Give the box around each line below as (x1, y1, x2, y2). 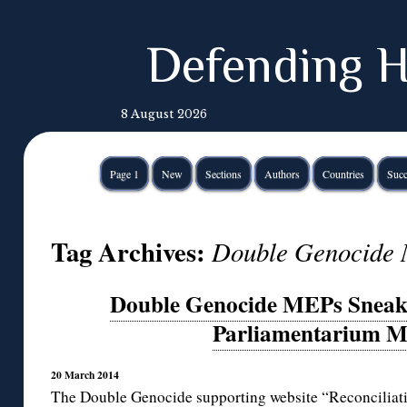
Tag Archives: (51, 233, 212, 271)
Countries (322, 166, 364, 181)
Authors (263, 166, 300, 181)
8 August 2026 (121, 107, 207, 121)
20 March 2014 (51, 366, 119, 382)
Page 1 (109, 166, 139, 181)
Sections (204, 166, 242, 181)
